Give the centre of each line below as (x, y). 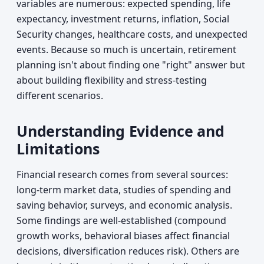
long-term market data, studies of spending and (124, 190)
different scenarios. (60, 95)
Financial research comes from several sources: (122, 174)
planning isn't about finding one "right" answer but (131, 65)
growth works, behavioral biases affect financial (123, 236)
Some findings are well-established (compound (121, 220)
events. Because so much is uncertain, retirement (126, 49)
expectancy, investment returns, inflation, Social (123, 19)
